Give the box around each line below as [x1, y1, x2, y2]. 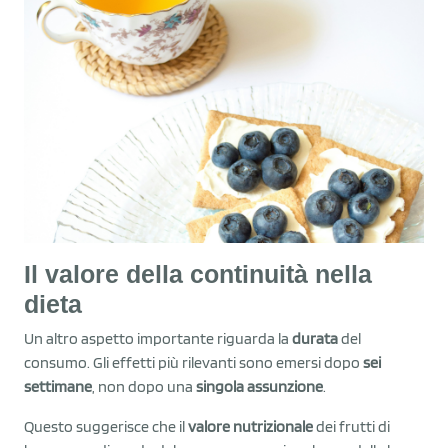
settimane [24, 376, 92, 396]
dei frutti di [313, 416, 390, 436]
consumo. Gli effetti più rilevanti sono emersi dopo [24, 352, 363, 372]
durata [292, 328, 338, 348]
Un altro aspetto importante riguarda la [24, 328, 292, 348]
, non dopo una [92, 376, 196, 396]
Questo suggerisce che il [24, 416, 188, 436]
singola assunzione [196, 376, 323, 396]
